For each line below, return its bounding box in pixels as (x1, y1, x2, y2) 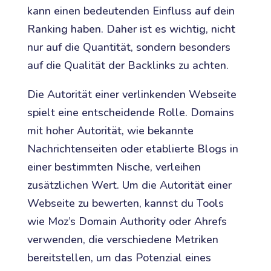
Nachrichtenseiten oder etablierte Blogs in (27, 142, 238, 157)
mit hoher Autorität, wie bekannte (27, 123, 194, 139)
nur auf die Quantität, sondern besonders (27, 40, 230, 55)
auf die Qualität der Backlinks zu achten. (27, 58, 229, 73)
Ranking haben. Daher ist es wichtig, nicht (27, 22, 235, 37)
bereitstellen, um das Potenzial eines (27, 250, 211, 266)
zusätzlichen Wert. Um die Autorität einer (27, 178, 232, 193)
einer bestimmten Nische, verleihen (27, 160, 201, 175)
